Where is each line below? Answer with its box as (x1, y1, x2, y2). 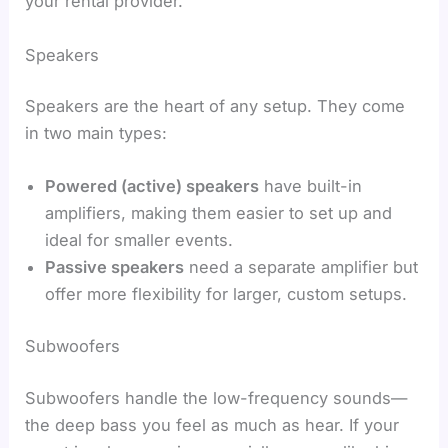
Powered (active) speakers (45, 176, 260, 197)
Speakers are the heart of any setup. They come (25, 96, 406, 117)
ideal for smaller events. (45, 230, 234, 251)
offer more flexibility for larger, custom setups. (45, 284, 408, 305)
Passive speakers (45, 257, 185, 278)
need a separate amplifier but (184, 257, 419, 278)
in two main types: (25, 123, 168, 144)
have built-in (259, 176, 363, 197)
